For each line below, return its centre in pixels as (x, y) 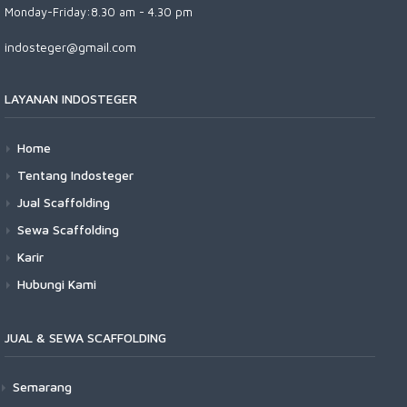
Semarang (42, 387)
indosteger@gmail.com (70, 47)
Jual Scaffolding (64, 202)
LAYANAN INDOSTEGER (71, 99)
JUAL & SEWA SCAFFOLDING (85, 338)
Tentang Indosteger (75, 175)
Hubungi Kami (57, 284)
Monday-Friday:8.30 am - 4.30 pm (99, 12)
